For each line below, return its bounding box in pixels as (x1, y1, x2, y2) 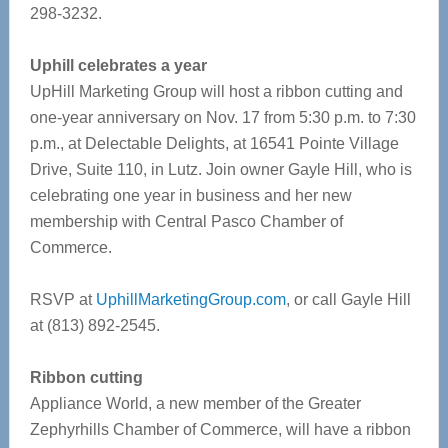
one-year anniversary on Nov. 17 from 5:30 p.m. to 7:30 (29, 109, 416, 126)
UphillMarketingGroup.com (95, 291, 286, 308)
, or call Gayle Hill (285, 291, 411, 308)
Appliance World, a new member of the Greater (29, 395, 361, 412)
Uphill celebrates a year (29, 57, 207, 74)
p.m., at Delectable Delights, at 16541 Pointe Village (29, 135, 399, 152)
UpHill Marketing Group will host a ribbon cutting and (29, 83, 403, 100)
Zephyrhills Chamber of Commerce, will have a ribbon (29, 421, 411, 438)
